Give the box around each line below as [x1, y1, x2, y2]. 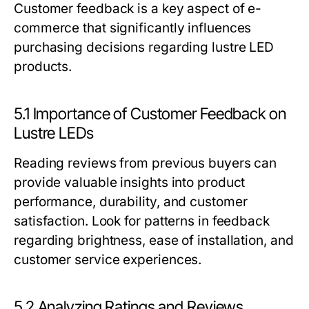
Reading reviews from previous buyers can [14, 155, 277, 171]
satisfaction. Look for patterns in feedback [14, 213, 270, 229]
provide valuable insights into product [14, 175, 246, 190]
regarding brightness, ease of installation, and [14, 232, 294, 248]
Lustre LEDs [14, 123, 94, 143]
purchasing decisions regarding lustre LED [14, 39, 275, 55]
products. [14, 59, 72, 74]
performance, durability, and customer [14, 194, 248, 210]
